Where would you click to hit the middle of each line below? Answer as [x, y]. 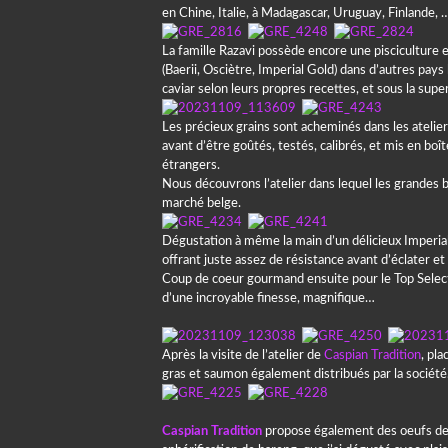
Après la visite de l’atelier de [243, 355]
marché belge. [201, 203]
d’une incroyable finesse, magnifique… [268, 298]
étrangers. [191, 165]
